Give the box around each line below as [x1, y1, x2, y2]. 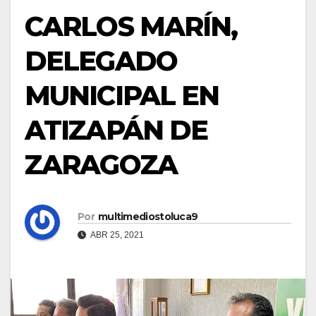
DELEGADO [25, 44, 177, 78]
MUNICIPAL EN [25, 79, 219, 112]
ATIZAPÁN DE [25, 114, 208, 147]
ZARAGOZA [25, 148, 177, 181]
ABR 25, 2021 [89, 229, 144, 240]
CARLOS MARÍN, [25, 10, 238, 43]
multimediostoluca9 [97, 209, 198, 223]
